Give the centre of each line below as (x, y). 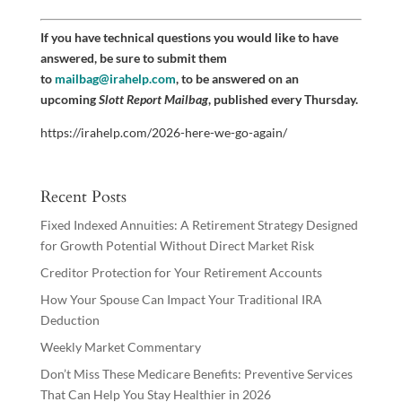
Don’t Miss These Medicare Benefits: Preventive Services (196, 374)
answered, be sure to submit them (133, 58)
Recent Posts (83, 197)
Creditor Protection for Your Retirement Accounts (181, 272)
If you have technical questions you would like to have (189, 37)
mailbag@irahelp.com (115, 79)
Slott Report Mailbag (153, 99)
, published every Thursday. (283, 99)
